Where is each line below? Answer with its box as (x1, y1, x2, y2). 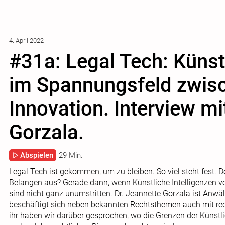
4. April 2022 (9, 37, 44, 44)
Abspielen (20, 151, 53, 160)
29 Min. (59, 151, 83, 160)
